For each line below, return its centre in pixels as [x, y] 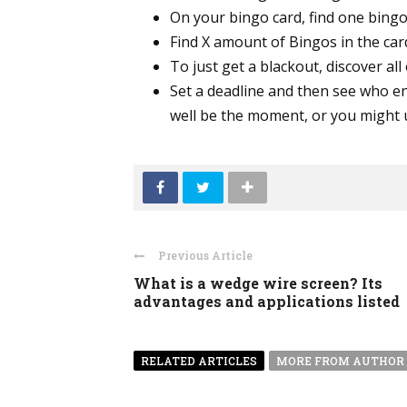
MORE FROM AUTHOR [340, 361]
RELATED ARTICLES [199, 361]
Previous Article [205, 255]
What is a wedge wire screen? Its [258, 283]
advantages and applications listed [267, 301]
